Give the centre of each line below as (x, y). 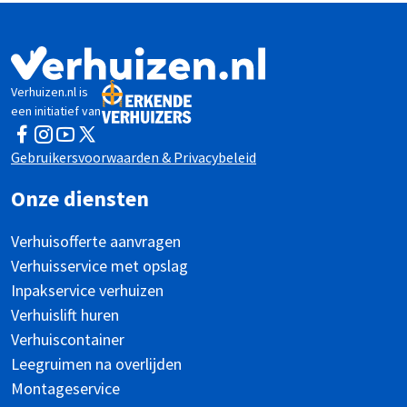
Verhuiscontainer (68, 339)
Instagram (75, 144)
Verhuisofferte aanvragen (96, 241)
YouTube (90, 144)
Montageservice (65, 388)
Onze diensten (80, 198)
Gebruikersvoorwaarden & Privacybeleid (134, 157)
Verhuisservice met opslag (99, 265)
